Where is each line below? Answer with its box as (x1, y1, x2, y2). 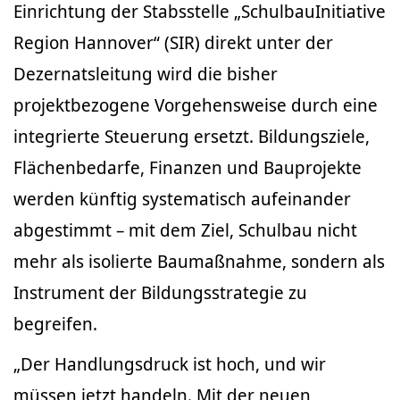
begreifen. (13, 312, 97, 336)
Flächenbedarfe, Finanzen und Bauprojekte (13, 155, 362, 179)
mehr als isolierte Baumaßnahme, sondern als (13, 249, 385, 273)
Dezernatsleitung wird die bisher (13, 62, 278, 86)
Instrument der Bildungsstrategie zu (13, 280, 307, 304)
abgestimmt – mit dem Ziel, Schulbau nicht (13, 218, 357, 242)
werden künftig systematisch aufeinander (13, 187, 351, 211)
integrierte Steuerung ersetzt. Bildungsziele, (13, 124, 370, 148)
